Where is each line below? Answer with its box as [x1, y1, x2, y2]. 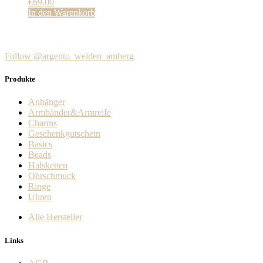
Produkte [5, 75, 35, 84]
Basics [28, 139, 52, 150]
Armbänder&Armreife [28, 107, 111, 118]
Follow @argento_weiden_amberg [5, 51, 134, 62]
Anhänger [28, 97, 65, 107]
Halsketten [28, 160, 68, 171]
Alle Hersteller [28, 212, 82, 222]
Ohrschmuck [28, 171, 76, 181]
